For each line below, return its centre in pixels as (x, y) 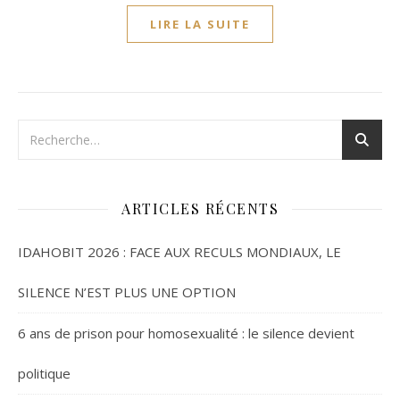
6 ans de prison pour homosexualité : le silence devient (186, 333)
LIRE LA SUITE (200, 24)
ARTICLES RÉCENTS (200, 208)
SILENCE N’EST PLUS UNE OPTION (127, 292)
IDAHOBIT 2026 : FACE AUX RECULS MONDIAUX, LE (179, 252)
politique (44, 373)
